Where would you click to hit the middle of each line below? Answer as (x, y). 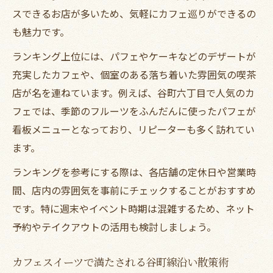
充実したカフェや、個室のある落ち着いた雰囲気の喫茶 (134, 74)
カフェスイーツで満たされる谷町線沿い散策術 (120, 261)
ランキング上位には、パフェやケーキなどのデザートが (134, 56)
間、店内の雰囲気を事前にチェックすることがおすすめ (134, 190)
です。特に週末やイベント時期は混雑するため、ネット (133, 208)
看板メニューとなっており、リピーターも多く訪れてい (133, 129)
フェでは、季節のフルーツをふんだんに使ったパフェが (134, 111)
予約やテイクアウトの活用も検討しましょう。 (114, 226)
